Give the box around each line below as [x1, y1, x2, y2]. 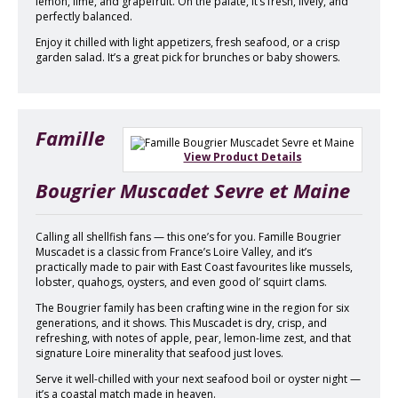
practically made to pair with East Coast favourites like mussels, [36, 259, 353, 275]
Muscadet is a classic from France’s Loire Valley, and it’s [36, 243, 312, 259]
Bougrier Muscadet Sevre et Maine [36, 176, 350, 203]
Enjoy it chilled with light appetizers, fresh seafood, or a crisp [36, 34, 340, 50]
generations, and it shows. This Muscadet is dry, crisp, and [36, 314, 327, 330]
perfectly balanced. [36, 8, 132, 24]
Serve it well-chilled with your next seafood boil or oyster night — [36, 370, 361, 386]
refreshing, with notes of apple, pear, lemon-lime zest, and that [36, 330, 351, 346]
